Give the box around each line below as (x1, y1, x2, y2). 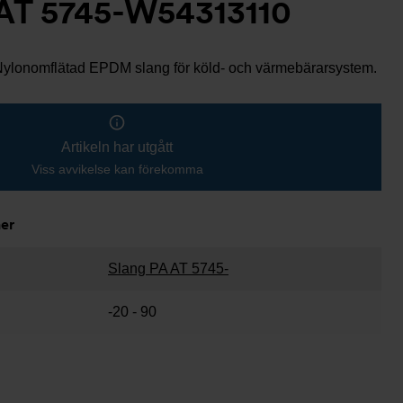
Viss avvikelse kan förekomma (31, 162, 203, 176)
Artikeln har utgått (61, 139, 173, 155)
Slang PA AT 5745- (108, 261, 228, 276)
